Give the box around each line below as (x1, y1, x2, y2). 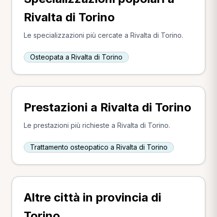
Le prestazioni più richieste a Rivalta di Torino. (24, 121, 170, 129)
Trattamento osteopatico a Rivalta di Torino (30, 143, 168, 151)
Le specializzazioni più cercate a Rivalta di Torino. (24, 31, 183, 39)
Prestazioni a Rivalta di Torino (24, 100, 191, 114)
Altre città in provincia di (24, 190, 161, 204)
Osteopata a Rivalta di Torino (30, 53, 123, 61)
